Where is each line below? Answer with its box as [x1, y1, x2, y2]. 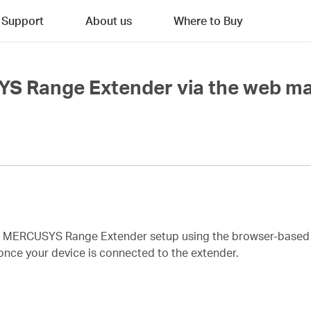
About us [85, 13, 132, 28]
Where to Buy [174, 13, 243, 28]
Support [1, 13, 44, 28]
